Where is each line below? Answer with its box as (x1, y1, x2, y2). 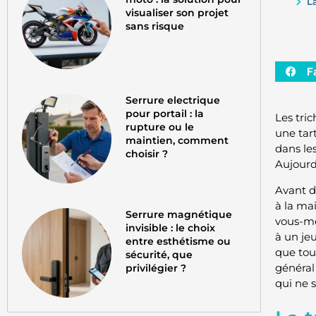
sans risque (126, 19, 185, 32)
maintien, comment (126, 133, 229, 147)
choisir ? (126, 147, 169, 160)
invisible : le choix (126, 221, 216, 234)
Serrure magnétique (126, 207, 233, 221)
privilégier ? (126, 261, 187, 274)
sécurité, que (126, 248, 193, 261)
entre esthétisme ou (126, 234, 231, 248)
